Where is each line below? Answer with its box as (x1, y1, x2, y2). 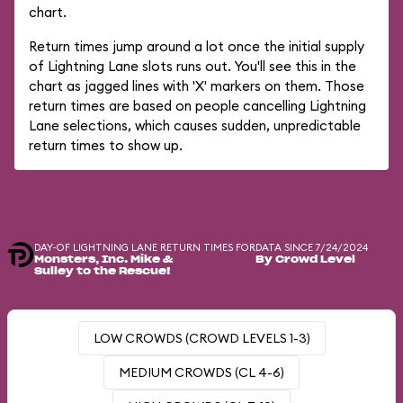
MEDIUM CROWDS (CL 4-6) (119, 364, 284, 381)
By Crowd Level (255, 255, 355, 264)
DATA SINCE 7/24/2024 (255, 241, 368, 254)
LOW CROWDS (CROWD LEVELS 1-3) (93, 330, 310, 346)
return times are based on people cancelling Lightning (29, 97, 366, 114)
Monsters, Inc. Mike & (34, 255, 173, 264)
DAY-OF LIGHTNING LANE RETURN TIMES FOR (34, 241, 255, 254)
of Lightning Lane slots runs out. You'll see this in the (29, 58, 356, 75)
